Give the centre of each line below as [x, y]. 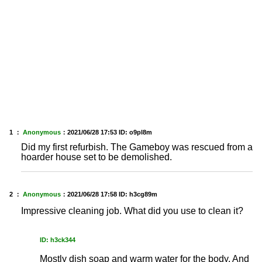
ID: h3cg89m [138, 194]
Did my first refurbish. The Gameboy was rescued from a [137, 147]
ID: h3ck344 [58, 239]
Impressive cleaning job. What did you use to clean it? [132, 211]
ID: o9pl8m [135, 132]
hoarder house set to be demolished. [96, 157]
